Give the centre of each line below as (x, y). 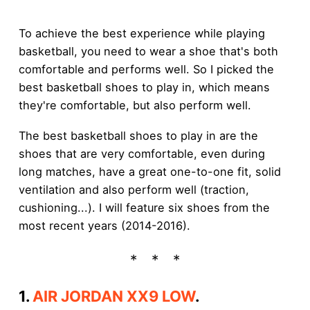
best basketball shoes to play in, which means (144, 87)
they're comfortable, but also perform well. (135, 105)
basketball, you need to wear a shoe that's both (148, 51)
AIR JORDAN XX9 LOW (113, 296)
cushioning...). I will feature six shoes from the (144, 208)
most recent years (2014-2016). (104, 226)
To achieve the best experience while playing (142, 33)
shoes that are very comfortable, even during (142, 154)
